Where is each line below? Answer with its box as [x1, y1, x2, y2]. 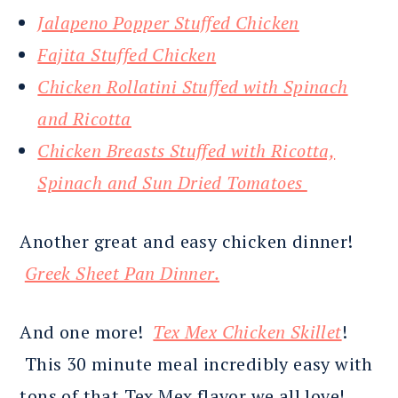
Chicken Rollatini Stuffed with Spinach [37, 75, 348, 99]
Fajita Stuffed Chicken [37, 43, 217, 68]
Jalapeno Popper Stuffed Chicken [37, 11, 299, 36]
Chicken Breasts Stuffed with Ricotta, [37, 139, 336, 163]
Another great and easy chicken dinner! [20, 229, 354, 254]
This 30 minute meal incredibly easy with [20, 352, 373, 377]
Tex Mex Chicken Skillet [153, 320, 342, 345]
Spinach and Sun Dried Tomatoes [37, 171, 307, 195]
